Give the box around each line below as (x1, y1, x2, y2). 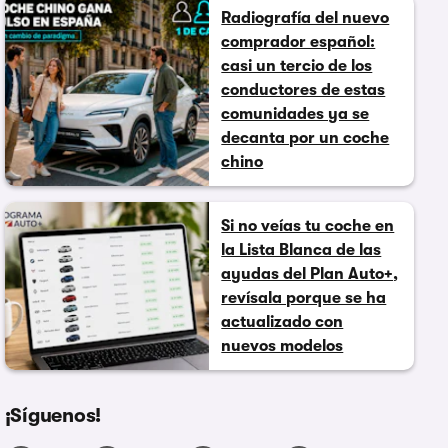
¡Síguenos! (4, 403, 102, 427)
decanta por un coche (221, 128, 390, 147)
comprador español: (221, 32, 376, 51)
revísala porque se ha (221, 288, 387, 307)
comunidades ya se (221, 104, 370, 123)
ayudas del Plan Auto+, (221, 264, 399, 283)
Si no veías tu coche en (221, 216, 395, 235)
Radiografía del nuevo (221, 8, 390, 27)
